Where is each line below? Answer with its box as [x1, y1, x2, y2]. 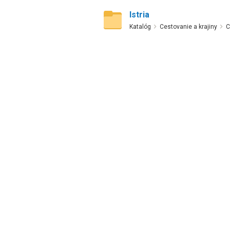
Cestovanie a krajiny [159, 23, 217, 30]
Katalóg [129, 23, 151, 30]
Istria [129, 10, 149, 20]
